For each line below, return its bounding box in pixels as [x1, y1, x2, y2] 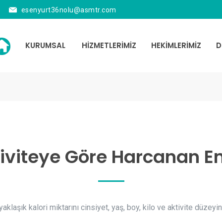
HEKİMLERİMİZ [151, 40, 202, 51]
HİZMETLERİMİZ [82, 40, 137, 51]
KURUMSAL [25, 40, 65, 51]
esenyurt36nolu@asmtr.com [21, 6, 116, 14]
